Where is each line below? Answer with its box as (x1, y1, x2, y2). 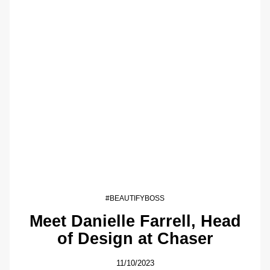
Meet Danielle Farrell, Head (29, 212, 241, 231)
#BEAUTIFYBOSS (105, 194, 165, 203)
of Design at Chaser (57, 229, 213, 248)
